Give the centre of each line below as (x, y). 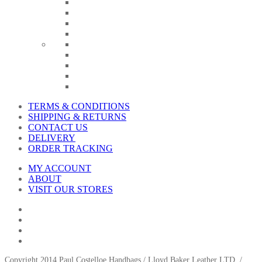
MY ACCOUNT (60, 168)
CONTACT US (58, 127)
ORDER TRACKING (70, 149)
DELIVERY (52, 138)
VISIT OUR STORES (70, 189)
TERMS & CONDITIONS (79, 106)
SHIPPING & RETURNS (77, 117)
